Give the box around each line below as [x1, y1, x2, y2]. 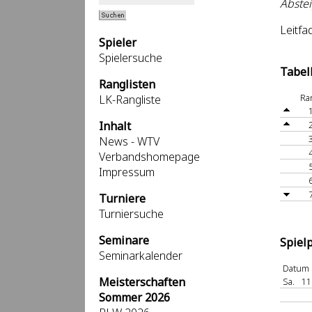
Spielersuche [99, 50, 162, 65]
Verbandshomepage [99, 149, 200, 164]
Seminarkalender [99, 248, 182, 263]
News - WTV [99, 134, 159, 149]
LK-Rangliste [99, 92, 161, 107]
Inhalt [99, 118, 131, 134]
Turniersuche [99, 206, 164, 221]
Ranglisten [99, 77, 155, 92]
